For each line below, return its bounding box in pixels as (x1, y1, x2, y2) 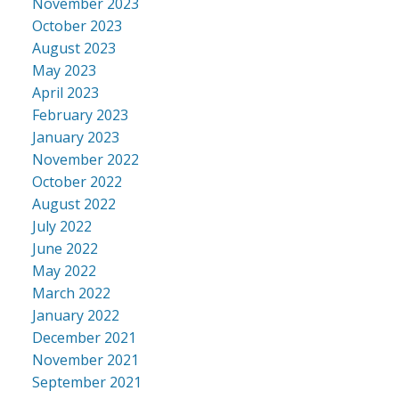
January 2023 (31, 127, 119, 148)
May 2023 (31, 61, 96, 81)
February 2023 (31, 105, 128, 126)
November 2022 (31, 150, 139, 170)
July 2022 (31, 216, 92, 237)
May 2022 (31, 261, 96, 281)
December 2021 (31, 328, 136, 348)
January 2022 (31, 305, 119, 326)
